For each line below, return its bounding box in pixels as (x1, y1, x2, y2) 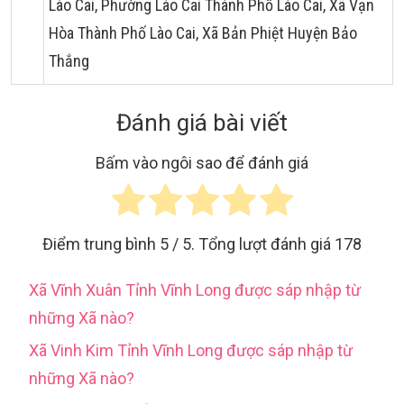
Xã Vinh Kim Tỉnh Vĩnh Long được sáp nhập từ (29, 341, 353, 361)
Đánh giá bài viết (116, 109, 288, 136)
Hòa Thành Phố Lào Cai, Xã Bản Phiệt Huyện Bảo (49, 23, 357, 42)
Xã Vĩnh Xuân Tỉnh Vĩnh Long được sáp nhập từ (29, 280, 361, 300)
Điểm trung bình (42, 234, 160, 254)
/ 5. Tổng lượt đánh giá (169, 234, 335, 254)
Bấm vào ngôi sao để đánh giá (96, 153, 308, 173)
